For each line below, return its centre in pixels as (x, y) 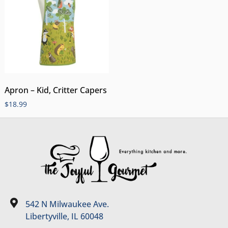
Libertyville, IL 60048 (64, 217)
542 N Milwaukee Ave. (67, 204)
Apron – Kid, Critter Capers (55, 90)
